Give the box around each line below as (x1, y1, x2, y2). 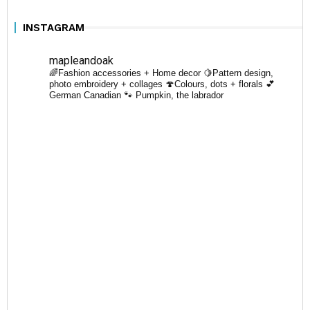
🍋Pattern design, (203, 68, 273, 78)
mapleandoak (49, 54, 113, 67)
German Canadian (49, 90, 121, 100)
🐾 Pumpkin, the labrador (121, 90, 224, 100)
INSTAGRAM (23, 21, 84, 34)
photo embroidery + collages (49, 79, 163, 89)
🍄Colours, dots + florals (163, 79, 266, 89)
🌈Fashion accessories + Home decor (49, 68, 203, 78)
